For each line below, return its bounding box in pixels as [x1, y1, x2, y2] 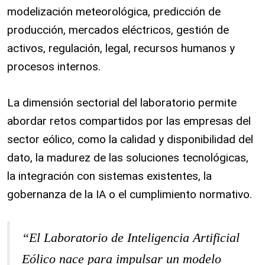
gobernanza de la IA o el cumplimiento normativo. [7, 188, 255, 201]
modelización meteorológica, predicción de [7, 5, 221, 18]
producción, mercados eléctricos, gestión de [7, 23, 229, 37]
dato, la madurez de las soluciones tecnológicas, [7, 151, 248, 164]
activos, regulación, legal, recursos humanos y [7, 41, 235, 55]
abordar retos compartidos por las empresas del [7, 114, 251, 128]
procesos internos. [7, 60, 104, 73]
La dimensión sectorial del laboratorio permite [7, 96, 237, 109]
